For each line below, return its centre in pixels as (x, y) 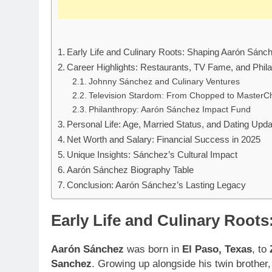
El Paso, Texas (217, 250)
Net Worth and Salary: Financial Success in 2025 (164, 140)
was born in (153, 250)
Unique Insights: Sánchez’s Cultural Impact (152, 155)
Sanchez (71, 264)
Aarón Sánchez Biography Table (131, 170)
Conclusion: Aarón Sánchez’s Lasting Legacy (157, 185)
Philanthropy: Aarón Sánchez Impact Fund (169, 110)
